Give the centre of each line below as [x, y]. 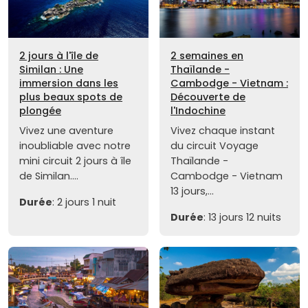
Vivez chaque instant [223, 130]
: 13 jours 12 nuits [242, 217]
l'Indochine [198, 110]
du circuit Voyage [214, 145]
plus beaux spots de [71, 97]
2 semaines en [207, 55]
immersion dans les [69, 83]
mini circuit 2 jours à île [75, 161]
